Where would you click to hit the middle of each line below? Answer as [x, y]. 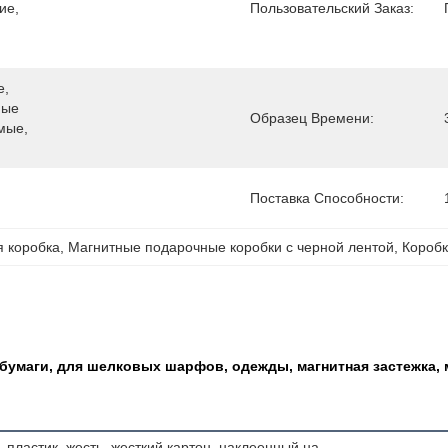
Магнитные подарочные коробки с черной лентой [231, 247]
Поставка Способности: [327, 198]
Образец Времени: [312, 118]
